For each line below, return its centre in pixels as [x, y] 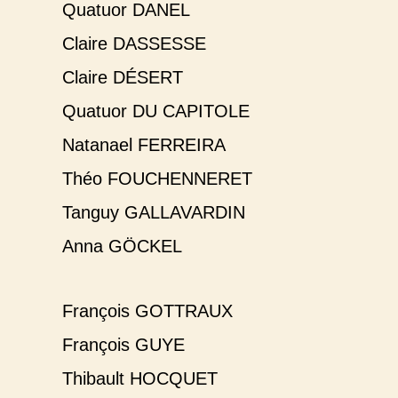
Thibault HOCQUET [140, 379]
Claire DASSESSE [134, 44]
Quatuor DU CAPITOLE [156, 111]
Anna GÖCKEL [122, 247]
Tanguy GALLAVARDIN [154, 213]
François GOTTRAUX [147, 311]
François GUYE [123, 345]
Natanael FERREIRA [144, 145]
